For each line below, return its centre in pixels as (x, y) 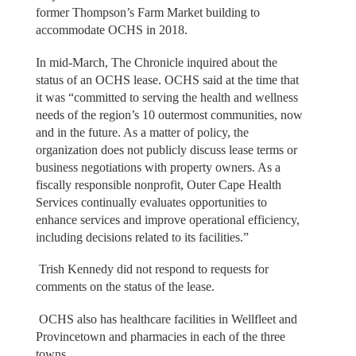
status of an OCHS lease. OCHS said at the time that (167, 79)
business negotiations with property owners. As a (158, 167)
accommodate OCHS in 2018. (113, 30)
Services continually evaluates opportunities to (151, 202)
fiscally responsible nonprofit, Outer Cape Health (158, 184)
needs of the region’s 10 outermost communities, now (169, 114)
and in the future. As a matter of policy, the (142, 132)
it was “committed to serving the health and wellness (166, 97)
